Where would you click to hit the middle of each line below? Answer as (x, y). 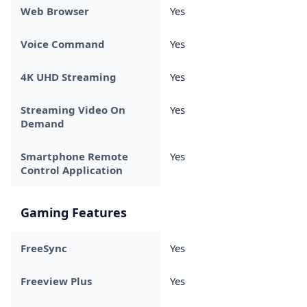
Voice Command (63, 44)
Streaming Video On (73, 109)
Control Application (72, 170)
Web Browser (55, 11)
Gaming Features (74, 212)
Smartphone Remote (74, 156)
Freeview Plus (56, 281)
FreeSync (44, 248)
